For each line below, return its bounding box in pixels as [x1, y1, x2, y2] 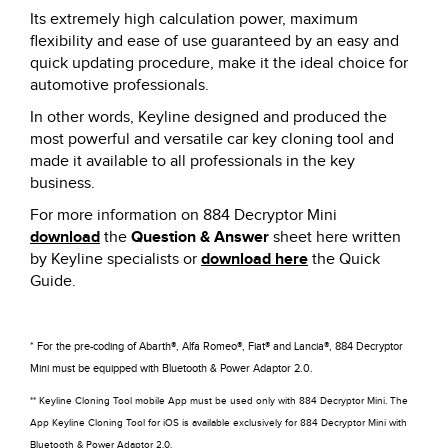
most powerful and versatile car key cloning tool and [30, 129, 394, 149]
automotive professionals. [30, 75, 209, 95]
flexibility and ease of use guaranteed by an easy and [30, 31, 399, 51]
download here [201, 249, 308, 269]
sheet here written [269, 227, 401, 247]
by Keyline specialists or [30, 249, 201, 269]
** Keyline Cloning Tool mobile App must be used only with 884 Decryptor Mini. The [30, 394, 408, 407]
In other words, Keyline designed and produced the [30, 107, 387, 127]
